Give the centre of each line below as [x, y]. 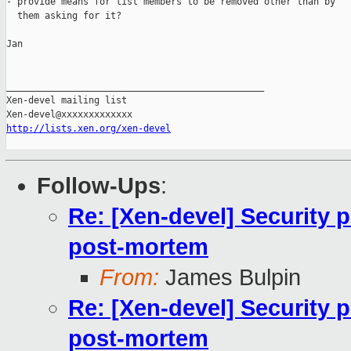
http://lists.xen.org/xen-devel [89, 129]
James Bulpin [230, 278]
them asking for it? [64, 16]
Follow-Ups [99, 186]
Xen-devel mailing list [67, 101]
